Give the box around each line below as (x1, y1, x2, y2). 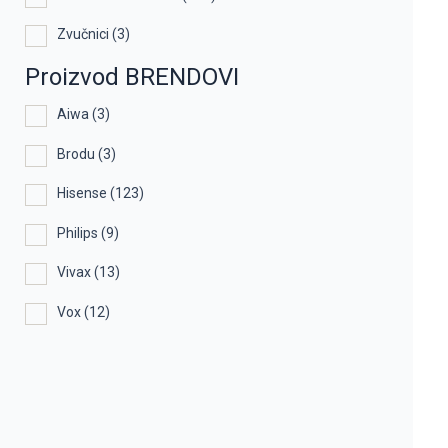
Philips (57, 224, 98, 241)
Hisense (57, 185, 107, 202)
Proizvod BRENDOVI (25, 63, 239, 92)
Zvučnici (57, 26, 109, 43)
